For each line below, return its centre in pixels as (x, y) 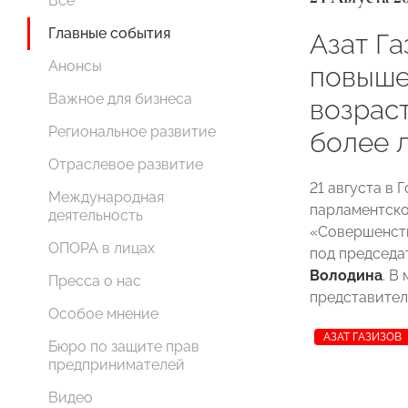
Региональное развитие (132, 132)
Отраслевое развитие (126, 164)
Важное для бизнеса (120, 99)
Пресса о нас (95, 281)
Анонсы (75, 66)
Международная (106, 197)
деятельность (96, 215)
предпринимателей (117, 365)
